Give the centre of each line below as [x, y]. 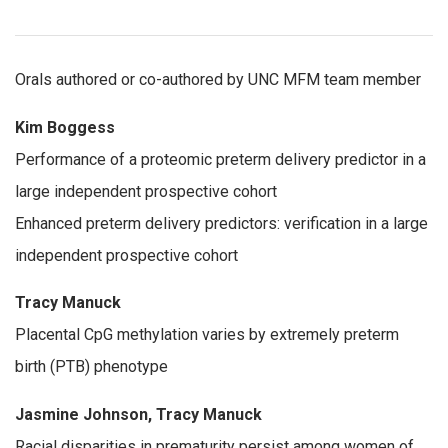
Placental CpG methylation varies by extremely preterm [207, 335]
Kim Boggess [65, 127]
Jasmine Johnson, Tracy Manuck [138, 414]
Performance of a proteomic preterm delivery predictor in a [220, 159]
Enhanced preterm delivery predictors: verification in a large [221, 223]
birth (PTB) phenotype [91, 367]
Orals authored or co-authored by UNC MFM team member [218, 80]
